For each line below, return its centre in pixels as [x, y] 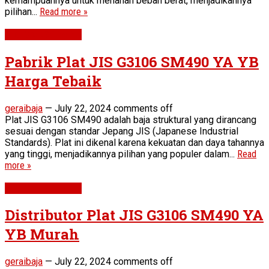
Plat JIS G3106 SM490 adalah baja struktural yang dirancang [131, 119]
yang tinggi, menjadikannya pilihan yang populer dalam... [121, 154]
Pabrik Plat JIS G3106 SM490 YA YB [132, 62]
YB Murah [42, 234]
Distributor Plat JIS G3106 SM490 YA [134, 215]
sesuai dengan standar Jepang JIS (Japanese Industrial [122, 131]
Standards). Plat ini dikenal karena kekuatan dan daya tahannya [134, 142]
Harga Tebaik [53, 81]
